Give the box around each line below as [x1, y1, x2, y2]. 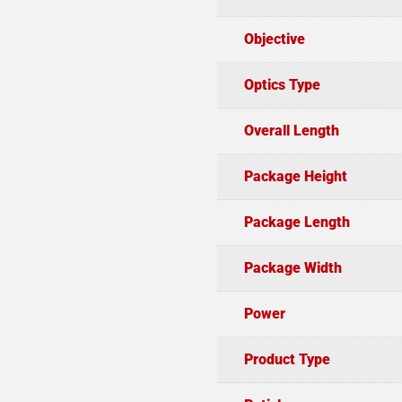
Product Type [243, 351, 330, 369]
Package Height [243, 168, 347, 186]
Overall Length [243, 122, 339, 140]
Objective [243, 31, 305, 48]
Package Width [243, 259, 342, 277]
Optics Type [243, 76, 320, 94]
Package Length [243, 214, 350, 232]
